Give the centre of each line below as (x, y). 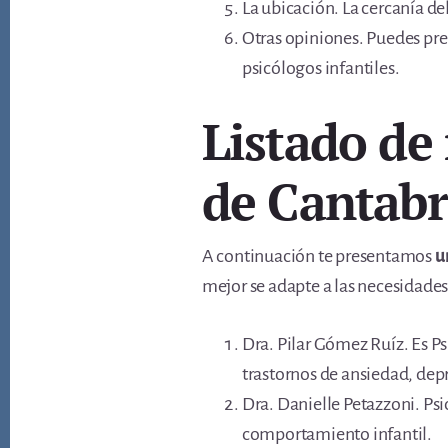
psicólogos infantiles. (320, 68)
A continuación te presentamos (318, 256)
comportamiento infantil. (336, 434)
